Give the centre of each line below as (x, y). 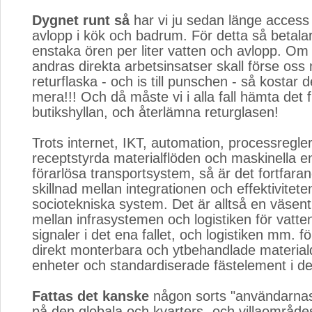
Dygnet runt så (81, 20)
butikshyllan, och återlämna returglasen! (155, 112)
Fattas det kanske (91, 296)
